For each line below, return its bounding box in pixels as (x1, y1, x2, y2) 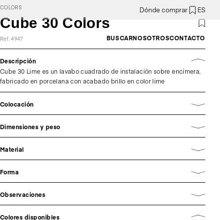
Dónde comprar (139, 5, 188, 14)
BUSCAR (106, 34, 133, 42)
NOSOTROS (133, 34, 170, 42)
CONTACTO (169, 34, 205, 42)
